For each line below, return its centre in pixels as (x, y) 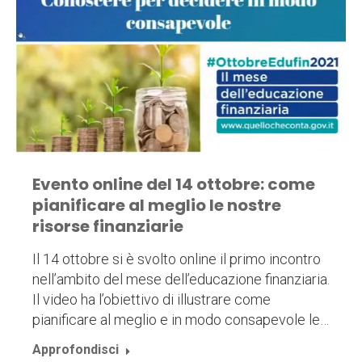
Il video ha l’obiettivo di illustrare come (152, 300)
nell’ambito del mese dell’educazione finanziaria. (181, 280)
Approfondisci (76, 350)
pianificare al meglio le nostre (157, 206)
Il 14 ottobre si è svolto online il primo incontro (177, 259)
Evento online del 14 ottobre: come (174, 185)
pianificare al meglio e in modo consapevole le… (181, 320)
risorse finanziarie (108, 227)
